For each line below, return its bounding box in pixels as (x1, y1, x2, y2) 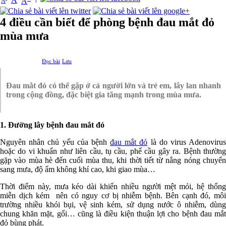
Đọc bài (42, 58, 60, 64)
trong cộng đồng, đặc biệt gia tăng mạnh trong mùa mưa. (6, 90, 201, 99)
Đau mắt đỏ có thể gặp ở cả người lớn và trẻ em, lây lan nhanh (6, 81, 221, 90)
